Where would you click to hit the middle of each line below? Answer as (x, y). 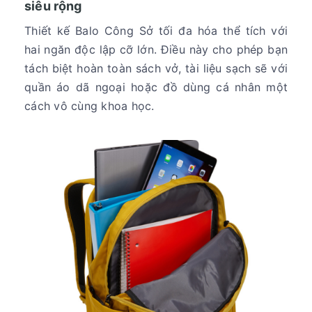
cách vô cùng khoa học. (89, 106)
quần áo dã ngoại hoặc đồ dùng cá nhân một (156, 87)
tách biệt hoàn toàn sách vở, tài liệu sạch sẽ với (156, 68)
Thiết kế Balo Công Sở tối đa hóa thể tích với (156, 30)
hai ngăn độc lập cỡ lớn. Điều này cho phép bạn (156, 49)
